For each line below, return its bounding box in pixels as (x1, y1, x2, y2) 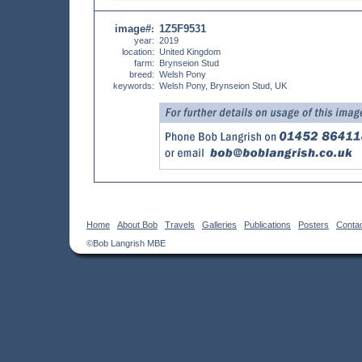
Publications (244, 220, 291, 229)
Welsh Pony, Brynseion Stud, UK (159, 81, 287, 90)
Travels (165, 220, 195, 229)
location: (122, 47, 154, 57)
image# (115, 23, 151, 35)
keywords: (113, 81, 154, 90)
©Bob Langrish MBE (86, 238, 166, 248)
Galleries (202, 220, 237, 229)
